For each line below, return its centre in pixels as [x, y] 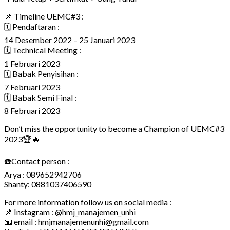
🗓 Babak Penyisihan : [41, 73]
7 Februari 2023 [32, 87]
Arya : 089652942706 [43, 174]
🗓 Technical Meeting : [43, 50]
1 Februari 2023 [32, 63]
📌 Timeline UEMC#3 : [44, 16]
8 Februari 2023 [32, 110]
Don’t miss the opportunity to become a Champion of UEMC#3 [114, 128]
